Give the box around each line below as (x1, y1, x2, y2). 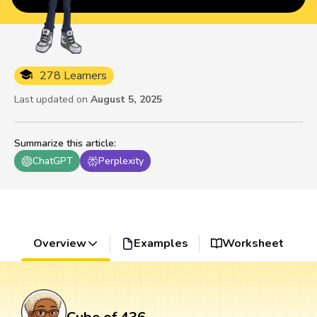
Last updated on (14, 93, 88, 107)
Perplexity (98, 154, 144, 168)
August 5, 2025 (91, 93, 162, 107)
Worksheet (222, 236, 284, 252)
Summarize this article (14, 137, 114, 151)
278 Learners (40, 68, 107, 84)
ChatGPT (33, 154, 73, 168)
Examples (133, 236, 188, 252)
